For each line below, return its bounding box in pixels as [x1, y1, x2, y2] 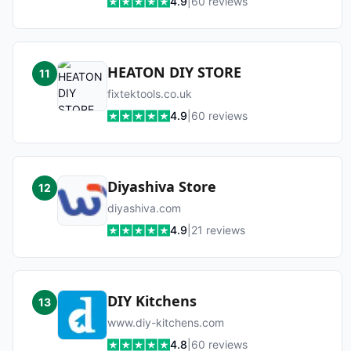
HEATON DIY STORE [107, 63, 241, 81]
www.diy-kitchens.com [107, 316, 224, 329]
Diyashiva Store [107, 177, 216, 196]
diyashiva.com [107, 201, 181, 215]
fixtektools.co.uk [107, 87, 192, 100]
